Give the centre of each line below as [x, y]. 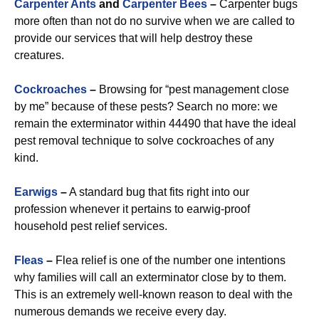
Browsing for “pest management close [193, 89]
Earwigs [36, 192]
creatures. [39, 55]
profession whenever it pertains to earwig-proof [132, 209]
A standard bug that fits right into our [158, 192]
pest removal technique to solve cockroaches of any [144, 141]
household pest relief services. [91, 226]
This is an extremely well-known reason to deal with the [153, 294]
